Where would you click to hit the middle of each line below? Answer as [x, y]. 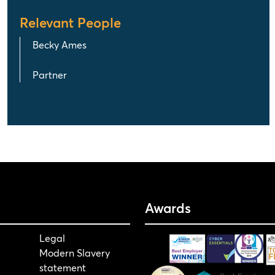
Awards [168, 208]
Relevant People [70, 22]
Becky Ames [60, 45]
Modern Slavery [75, 253]
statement [63, 267]
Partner [50, 75]
